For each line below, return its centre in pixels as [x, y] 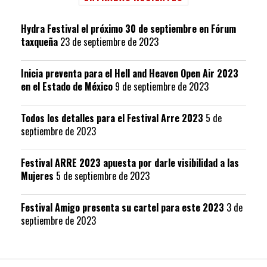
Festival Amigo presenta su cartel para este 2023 [122, 207]
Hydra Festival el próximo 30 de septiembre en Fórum [128, 28]
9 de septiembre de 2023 [162, 86]
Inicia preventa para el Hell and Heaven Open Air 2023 [130, 73]
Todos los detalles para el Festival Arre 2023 [112, 118]
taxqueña [39, 41]
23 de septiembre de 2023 [109, 41]
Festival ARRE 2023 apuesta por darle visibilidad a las [130, 162]
